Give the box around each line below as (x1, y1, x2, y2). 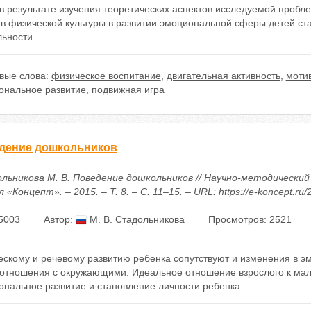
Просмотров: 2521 (208, 214, 292, 225)
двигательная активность (166, 70, 280, 81)
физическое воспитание (51, 70, 161, 81)
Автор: (43, 214, 76, 225)
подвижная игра (91, 84, 165, 95)
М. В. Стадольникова (86, 214, 185, 225)
